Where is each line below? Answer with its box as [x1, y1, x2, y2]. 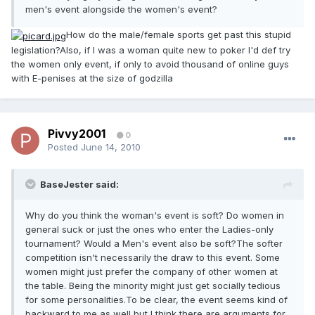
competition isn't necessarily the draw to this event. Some [25, 252, 280, 264]
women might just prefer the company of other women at [25, 266, 278, 278]
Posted [48, 141, 81, 153]
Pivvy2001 [48, 127, 105, 141]
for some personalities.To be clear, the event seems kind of [25, 294, 288, 306]
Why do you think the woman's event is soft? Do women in [25, 210, 284, 221]
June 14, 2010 [81, 141, 141, 153]
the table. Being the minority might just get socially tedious [25, 280, 281, 292]
